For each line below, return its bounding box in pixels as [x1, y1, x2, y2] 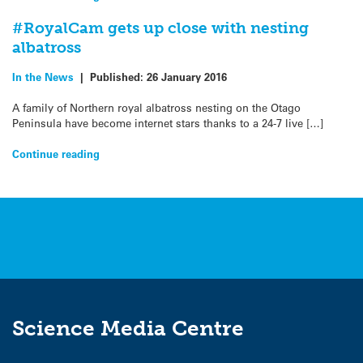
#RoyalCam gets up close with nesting [12, 18, 309, 37]
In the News [12, 69, 74, 83]
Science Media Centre [12, 315, 244, 341]
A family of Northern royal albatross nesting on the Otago [12, 100, 301, 115]
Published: [90, 69, 147, 83]
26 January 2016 [147, 69, 227, 83]
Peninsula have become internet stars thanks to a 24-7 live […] [12, 116, 323, 130]
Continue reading [12, 147, 100, 161]
